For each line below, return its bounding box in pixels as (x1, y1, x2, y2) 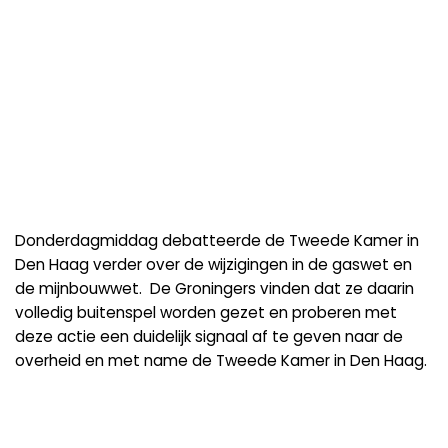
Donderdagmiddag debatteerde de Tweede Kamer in (15, 230, 419, 252)
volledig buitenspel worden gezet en (15, 302, 292, 324)
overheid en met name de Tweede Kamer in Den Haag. (15, 350, 427, 372)
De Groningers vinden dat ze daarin (150, 278, 414, 300)
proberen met (292, 302, 397, 324)
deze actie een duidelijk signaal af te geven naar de (15, 326, 403, 348)
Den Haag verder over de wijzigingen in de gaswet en (15, 254, 412, 276)
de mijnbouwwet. (15, 278, 142, 300)
